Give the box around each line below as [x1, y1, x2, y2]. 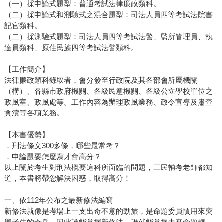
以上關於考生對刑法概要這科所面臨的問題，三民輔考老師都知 [4, 163, 213, 172]
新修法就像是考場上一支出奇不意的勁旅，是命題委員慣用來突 [4, 207, 213, 216]
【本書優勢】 [4, 130, 49, 139]
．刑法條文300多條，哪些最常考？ [4, 141, 120, 150]
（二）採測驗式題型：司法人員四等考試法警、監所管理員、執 [4, 32, 213, 41]
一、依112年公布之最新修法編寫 [4, 196, 113, 205]
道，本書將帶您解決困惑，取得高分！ [4, 174, 131, 183]
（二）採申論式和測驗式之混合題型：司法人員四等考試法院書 [4, 10, 213, 19]
